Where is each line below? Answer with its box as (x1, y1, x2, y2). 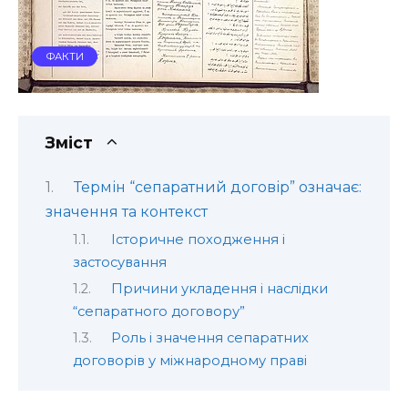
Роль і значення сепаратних (110, 330, 309, 347)
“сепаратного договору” (73, 303, 245, 320)
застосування (73, 253, 167, 270)
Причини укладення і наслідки (110, 280, 328, 297)
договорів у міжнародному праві (73, 352, 307, 370)
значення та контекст (46, 203, 208, 221)
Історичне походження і (110, 230, 285, 248)
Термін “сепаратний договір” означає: (73, 178, 362, 197)
